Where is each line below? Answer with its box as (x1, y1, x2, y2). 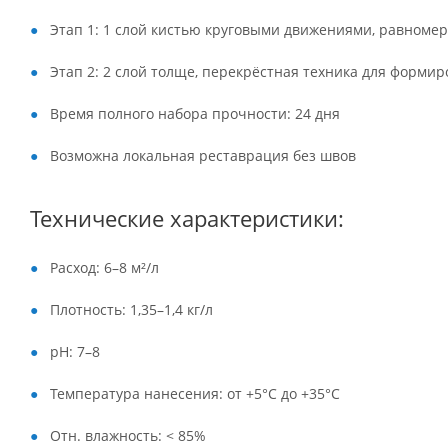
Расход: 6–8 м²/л (50, 258, 159, 277)
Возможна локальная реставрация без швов (50, 146, 356, 165)
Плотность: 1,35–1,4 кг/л (50, 300, 213, 319)
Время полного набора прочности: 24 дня (50, 104, 340, 123)
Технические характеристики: (30, 203, 344, 234)
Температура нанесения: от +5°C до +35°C (50, 384, 340, 403)
